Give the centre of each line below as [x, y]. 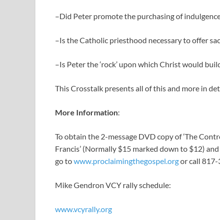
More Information [86, 112]
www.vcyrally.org [83, 209]
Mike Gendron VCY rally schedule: [113, 185]
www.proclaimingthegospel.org [126, 161]
